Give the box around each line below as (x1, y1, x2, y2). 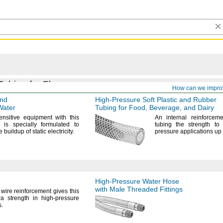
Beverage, (149, 104, 182, 111)
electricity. (48, 128, 74, 135)
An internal (155, 114, 187, 121)
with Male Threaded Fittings (95, 185, 183, 193)
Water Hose (140, 177, 179, 185)
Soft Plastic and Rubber (140, 96, 217, 104)
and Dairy (182, 104, 214, 111)
